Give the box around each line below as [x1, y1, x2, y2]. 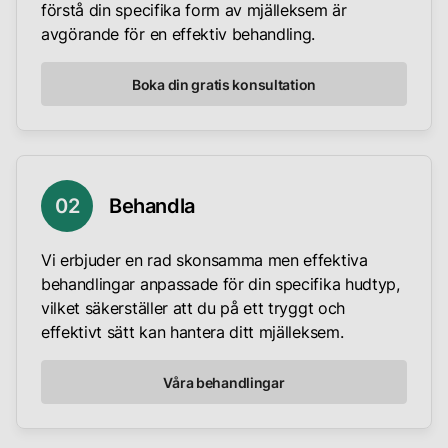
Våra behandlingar [163, 373, 285, 391]
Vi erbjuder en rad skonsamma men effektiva [41, 250, 368, 271]
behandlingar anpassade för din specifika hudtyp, [41, 274, 400, 295]
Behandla [109, 194, 195, 219]
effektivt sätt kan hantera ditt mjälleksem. [41, 322, 344, 343]
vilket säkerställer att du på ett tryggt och [41, 298, 345, 319]
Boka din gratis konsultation [131, 75, 317, 93]
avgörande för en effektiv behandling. [41, 24, 316, 45]
